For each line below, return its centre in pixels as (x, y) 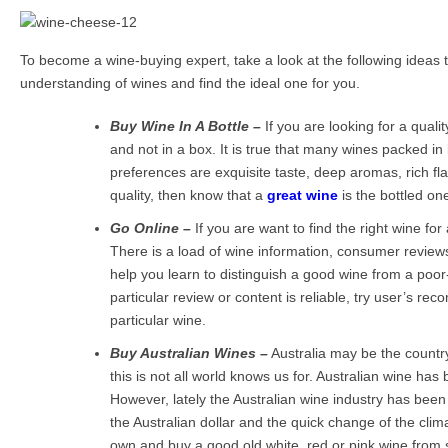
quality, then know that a (188, 195)
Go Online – (150, 228)
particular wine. (158, 320)
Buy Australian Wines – (189, 353)
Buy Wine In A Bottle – (185, 126)
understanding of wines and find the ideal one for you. (190, 83)
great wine (302, 195)
